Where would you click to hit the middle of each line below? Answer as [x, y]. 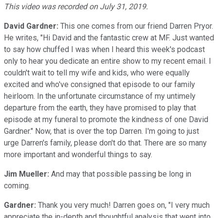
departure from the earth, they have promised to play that [100, 108]
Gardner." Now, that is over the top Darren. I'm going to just [101, 131]
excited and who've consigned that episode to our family [100, 84]
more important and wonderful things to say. [78, 154]
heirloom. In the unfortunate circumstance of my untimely [100, 96]
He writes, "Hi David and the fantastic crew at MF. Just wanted [109, 37]
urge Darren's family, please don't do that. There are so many [105, 143]
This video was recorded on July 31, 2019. [76, 6]
